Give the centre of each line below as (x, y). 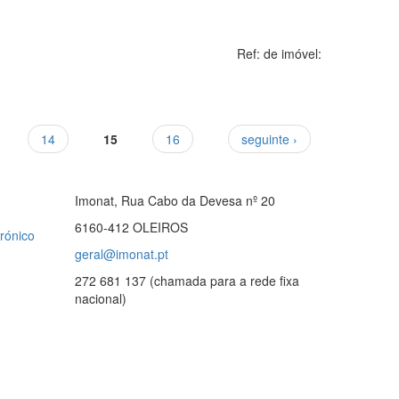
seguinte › (269, 139)
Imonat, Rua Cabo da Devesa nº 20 (176, 200)
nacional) (100, 298)
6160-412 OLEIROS (131, 227)
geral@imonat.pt (121, 253)
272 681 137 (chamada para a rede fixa (187, 280)
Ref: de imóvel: (279, 53)
